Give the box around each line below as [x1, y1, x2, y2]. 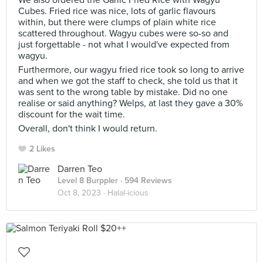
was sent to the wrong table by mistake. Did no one [18, 86, 228, 98]
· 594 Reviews [118, 176, 172, 186]
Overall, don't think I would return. [18, 123, 157, 134]
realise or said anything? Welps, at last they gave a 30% [18, 97, 243, 109]
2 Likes [29, 144, 55, 154]
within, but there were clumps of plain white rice [18, 16, 216, 28]
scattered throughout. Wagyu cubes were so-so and [18, 28, 228, 39]
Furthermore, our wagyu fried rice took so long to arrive [18, 64, 244, 76]
